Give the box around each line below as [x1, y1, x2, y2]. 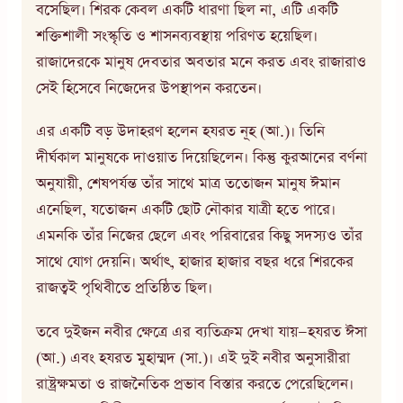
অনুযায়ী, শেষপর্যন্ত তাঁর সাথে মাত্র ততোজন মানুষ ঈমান [36, 174, 340, 195]
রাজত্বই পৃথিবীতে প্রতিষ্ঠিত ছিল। [36, 278, 212, 300]
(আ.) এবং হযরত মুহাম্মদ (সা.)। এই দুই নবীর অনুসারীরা [36, 348, 350, 370]
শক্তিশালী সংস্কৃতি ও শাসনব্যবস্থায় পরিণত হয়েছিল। [36, 25, 318, 47]
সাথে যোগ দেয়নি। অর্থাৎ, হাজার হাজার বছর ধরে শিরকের [36, 252, 354, 273]
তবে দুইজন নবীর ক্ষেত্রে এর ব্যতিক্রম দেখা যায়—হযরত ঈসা [36, 322, 367, 344]
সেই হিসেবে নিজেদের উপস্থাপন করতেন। [36, 77, 262, 99]
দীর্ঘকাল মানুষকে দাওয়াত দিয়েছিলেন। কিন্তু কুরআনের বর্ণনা [36, 148, 367, 169]
